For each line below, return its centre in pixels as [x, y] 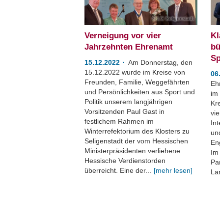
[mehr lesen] [173, 170]
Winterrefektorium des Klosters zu [137, 131]
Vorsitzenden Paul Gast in [124, 111]
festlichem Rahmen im [119, 121]
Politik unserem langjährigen [128, 102]
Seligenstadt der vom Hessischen [136, 141]
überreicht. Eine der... [118, 170]
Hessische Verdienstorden [125, 161]
